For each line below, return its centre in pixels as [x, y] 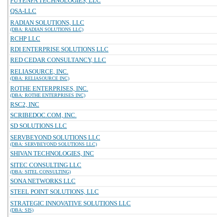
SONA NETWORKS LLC [43, 181]
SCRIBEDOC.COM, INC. [43, 115]
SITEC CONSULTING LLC [46, 165]
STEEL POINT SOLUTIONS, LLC [54, 192]
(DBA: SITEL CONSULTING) [40, 172]
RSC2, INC [25, 104]
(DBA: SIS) [22, 210]
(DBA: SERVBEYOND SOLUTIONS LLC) [54, 144]
